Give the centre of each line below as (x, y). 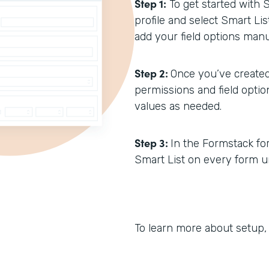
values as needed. (178, 106)
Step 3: (153, 143)
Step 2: (153, 73)
